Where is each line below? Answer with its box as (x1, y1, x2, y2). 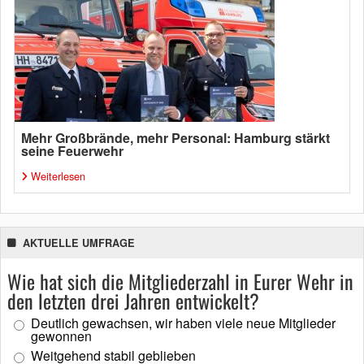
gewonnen (31, 326, 92, 345)
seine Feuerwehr (21, 141, 123, 160)
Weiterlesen (31, 167, 85, 184)
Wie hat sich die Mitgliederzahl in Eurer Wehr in (7, 266, 353, 296)
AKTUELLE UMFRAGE (23, 235, 135, 250)
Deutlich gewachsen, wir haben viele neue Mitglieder (31, 313, 336, 332)
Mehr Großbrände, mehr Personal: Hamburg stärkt (21, 128, 330, 147)
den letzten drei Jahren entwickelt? (7, 285, 259, 315)
